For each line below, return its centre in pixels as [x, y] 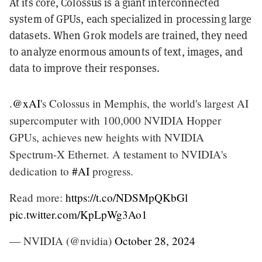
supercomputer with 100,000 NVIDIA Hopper [115, 120]
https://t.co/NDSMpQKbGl [127, 197]
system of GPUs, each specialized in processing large [131, 18]
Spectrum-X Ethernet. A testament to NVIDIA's [118, 154]
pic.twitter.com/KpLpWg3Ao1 [78, 214]
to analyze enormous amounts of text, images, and [126, 51]
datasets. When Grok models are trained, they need [128, 35]
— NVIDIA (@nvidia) [62, 240]
